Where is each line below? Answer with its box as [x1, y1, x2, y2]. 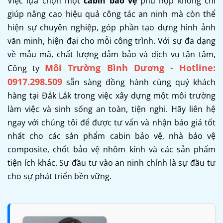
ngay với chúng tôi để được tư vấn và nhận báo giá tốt [7, 116, 216, 128]
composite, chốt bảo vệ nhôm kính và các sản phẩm [7, 143, 216, 155]
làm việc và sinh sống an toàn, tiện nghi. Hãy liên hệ [7, 103, 216, 114]
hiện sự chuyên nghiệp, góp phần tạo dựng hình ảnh [7, 21, 216, 33]
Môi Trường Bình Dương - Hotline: [45, 61, 216, 74]
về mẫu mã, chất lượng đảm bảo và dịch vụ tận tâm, [7, 48, 216, 60]
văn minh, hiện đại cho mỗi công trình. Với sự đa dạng [7, 35, 216, 46]
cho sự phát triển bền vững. [7, 170, 111, 182]
